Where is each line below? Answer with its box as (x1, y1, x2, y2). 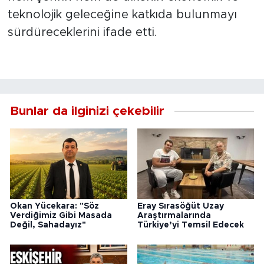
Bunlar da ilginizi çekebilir (10, 105, 164, 118)
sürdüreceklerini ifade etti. (7, 27, 157, 39)
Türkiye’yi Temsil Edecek (137, 220, 244, 229)
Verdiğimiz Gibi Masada (10, 211, 112, 220)
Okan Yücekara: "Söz (10, 202, 99, 210)
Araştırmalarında (137, 211, 211, 220)
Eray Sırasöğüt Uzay (137, 202, 224, 210)
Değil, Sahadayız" (10, 220, 86, 229)
